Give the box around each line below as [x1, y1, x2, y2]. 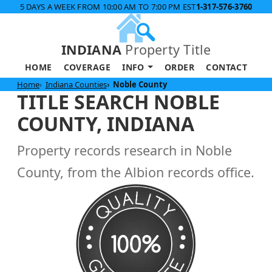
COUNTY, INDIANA [17, 110, 194, 137]
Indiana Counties [45, 78, 107, 90]
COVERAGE [63, 61, 110, 73]
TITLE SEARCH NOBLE [17, 88, 220, 115]
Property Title [121, 40, 211, 58]
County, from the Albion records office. [17, 163, 254, 181]
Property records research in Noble [17, 141, 232, 159]
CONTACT [206, 61, 248, 73]
